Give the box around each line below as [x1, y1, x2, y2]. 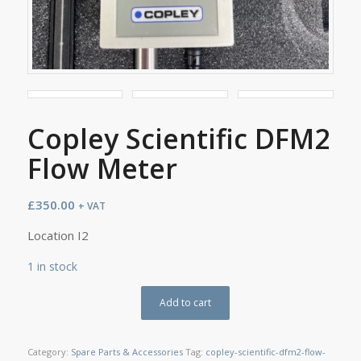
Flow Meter [27, 149, 177, 187]
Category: [27, 345, 71, 358]
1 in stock [27, 259, 77, 275]
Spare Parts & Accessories [70, 345, 183, 358]
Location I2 [27, 227, 89, 244]
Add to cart [160, 295, 212, 309]
